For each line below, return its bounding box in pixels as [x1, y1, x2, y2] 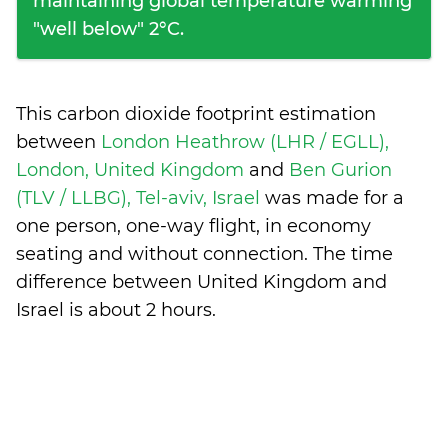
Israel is [16, 299, 88, 321]
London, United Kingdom [16, 159, 249, 181]
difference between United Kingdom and [16, 271, 387, 293]
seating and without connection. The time [16, 243, 393, 265]
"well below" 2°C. [33, 18, 184, 40]
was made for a [265, 187, 404, 209]
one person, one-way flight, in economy [16, 215, 371, 237]
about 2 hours [88, 299, 212, 321]
